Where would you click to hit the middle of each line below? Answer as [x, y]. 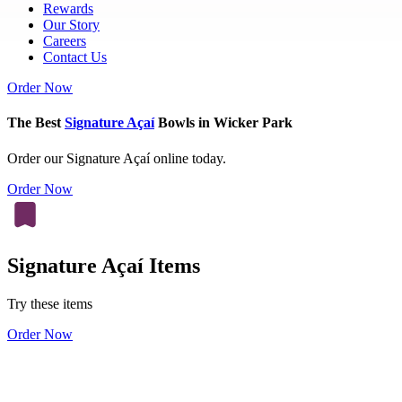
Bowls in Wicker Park [223, 123]
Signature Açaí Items [104, 266]
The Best [36, 123]
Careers [65, 41]
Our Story [71, 25]
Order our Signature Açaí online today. [117, 158]
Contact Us [75, 57]
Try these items [50, 304]
